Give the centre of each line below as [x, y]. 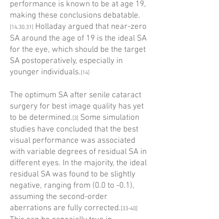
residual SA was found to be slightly [73, 175]
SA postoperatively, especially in [66, 61]
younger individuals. [45, 72]
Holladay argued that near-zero [90, 27]
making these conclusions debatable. [75, 16]
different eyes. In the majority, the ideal [78, 163]
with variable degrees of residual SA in [78, 152]
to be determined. [41, 118]
